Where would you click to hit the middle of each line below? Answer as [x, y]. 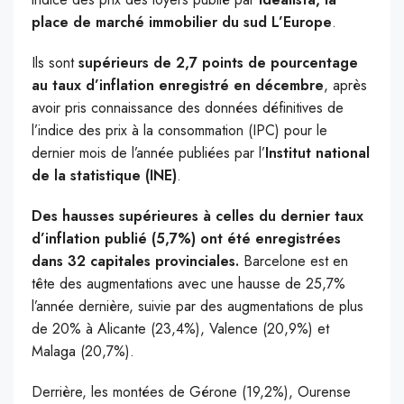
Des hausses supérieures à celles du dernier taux [197, 216]
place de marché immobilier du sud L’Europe [182, 23]
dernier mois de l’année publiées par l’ [148, 153]
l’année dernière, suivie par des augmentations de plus [197, 307]
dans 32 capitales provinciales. [135, 262]
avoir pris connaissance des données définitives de [188, 108]
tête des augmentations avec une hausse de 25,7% [188, 284]
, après [345, 86]
